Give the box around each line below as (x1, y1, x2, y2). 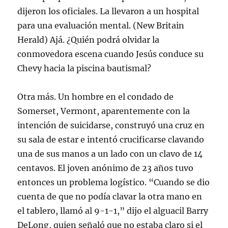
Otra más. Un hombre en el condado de (17, 91, 174, 102)
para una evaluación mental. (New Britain (17, 20, 185, 31)
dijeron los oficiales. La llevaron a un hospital (17, 6, 199, 16)
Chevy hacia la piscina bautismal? (17, 63, 152, 73)
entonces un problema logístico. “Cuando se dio (17, 177, 210, 187)
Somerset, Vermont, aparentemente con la (17, 105, 190, 116)
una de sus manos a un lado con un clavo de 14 (17, 148, 203, 159)
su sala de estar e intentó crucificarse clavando (17, 134, 205, 145)
